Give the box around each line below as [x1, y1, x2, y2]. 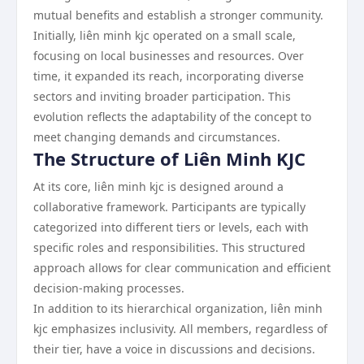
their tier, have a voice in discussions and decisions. [33, 341, 315, 357]
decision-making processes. [33, 280, 184, 296]
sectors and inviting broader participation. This [33, 89, 291, 104]
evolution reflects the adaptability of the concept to [33, 109, 311, 124]
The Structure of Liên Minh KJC [33, 146, 305, 171]
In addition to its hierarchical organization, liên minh [33, 301, 323, 316]
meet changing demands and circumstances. [33, 129, 280, 145]
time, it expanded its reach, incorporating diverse [33, 68, 304, 84]
